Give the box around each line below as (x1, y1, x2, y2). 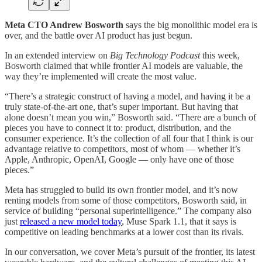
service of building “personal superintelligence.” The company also (5, 205, 251, 216)
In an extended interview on (5, 50, 108, 60)
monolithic (171, 19, 213, 30)
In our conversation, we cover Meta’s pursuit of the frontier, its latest (5, 246, 255, 257)
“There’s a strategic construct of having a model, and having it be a (5, 91, 250, 101)
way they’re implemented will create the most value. (5, 71, 196, 81)
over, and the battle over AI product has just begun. (5, 30, 192, 40)
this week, (200, 50, 240, 60)
